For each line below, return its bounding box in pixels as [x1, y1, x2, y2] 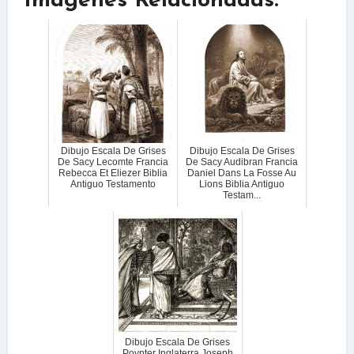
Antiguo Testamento [70, 179, 156, 190]
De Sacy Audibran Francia [186, 156, 298, 168]
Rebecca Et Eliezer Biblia [58, 168, 168, 179]
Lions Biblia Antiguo [199, 179, 284, 190]
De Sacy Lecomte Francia [58, 156, 168, 168]
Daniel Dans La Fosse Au [187, 168, 296, 179]
